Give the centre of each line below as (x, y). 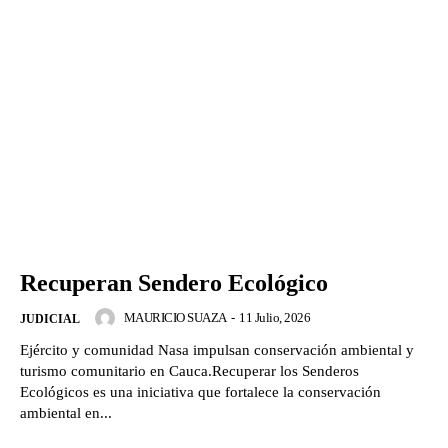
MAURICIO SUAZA (175, 318)
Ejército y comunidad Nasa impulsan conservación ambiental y (217, 350)
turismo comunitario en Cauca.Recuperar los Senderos (189, 371)
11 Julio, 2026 (274, 318)
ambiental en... (66, 413)
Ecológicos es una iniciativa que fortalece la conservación (200, 392)
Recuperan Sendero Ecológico (174, 283)
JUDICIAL (50, 319)
